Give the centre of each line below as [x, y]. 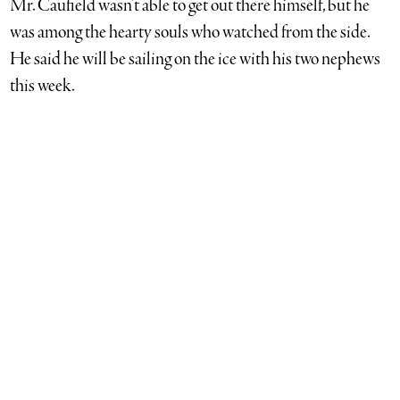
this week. [43, 86]
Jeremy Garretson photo [96, 374]
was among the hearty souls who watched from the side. [190, 32]
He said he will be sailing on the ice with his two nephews [196, 59]
